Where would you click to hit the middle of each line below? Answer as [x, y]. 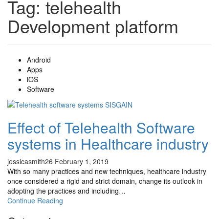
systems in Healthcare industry [108, 144]
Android [39, 60]
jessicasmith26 [30, 162]
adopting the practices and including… [66, 191]
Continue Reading [35, 201]
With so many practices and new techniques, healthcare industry [107, 171]
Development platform [93, 26]
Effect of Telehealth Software [101, 128]
